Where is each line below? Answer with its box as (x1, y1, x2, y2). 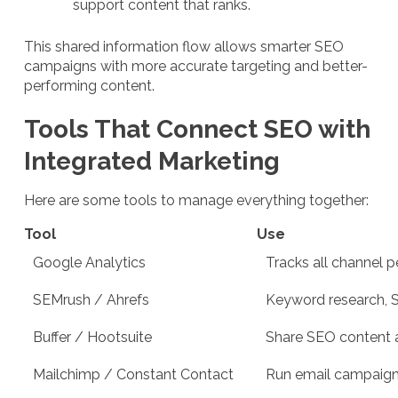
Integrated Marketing (24, 146, 280, 176)
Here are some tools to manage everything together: (24, 191, 369, 209)
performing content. (24, 76, 155, 94)
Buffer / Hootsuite (33, 328, 152, 346)
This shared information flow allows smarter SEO (24, 37, 344, 55)
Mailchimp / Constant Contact (33, 365, 234, 383)
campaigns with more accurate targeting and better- (24, 57, 368, 75)
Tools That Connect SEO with (24, 114, 370, 144)
